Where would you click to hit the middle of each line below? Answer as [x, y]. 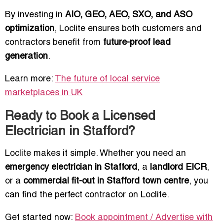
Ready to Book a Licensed [80, 117]
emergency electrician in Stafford [71, 168]
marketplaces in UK [44, 93]
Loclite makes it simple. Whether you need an [95, 154]
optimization [30, 29]
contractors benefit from [54, 43]
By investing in [35, 15]
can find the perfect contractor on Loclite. [87, 195]
